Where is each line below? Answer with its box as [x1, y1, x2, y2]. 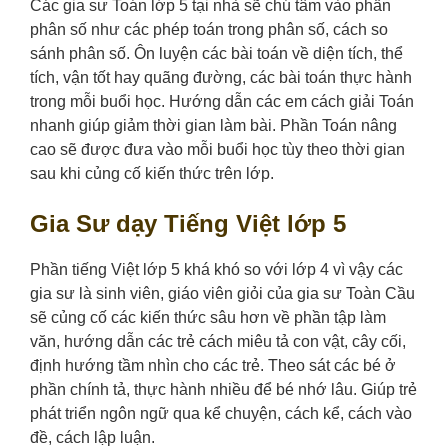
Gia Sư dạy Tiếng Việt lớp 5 [30, 210, 346, 238]
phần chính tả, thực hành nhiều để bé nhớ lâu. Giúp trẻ [30, 381, 417, 399]
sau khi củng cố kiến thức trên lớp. [30, 165, 274, 183]
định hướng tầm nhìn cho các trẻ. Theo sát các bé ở [30, 357, 396, 375]
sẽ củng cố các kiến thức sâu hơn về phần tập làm [30, 309, 386, 327]
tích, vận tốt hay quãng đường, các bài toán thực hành [30, 69, 412, 87]
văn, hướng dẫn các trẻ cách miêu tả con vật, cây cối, [30, 333, 406, 351]
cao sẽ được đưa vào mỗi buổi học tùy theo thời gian [30, 141, 405, 159]
